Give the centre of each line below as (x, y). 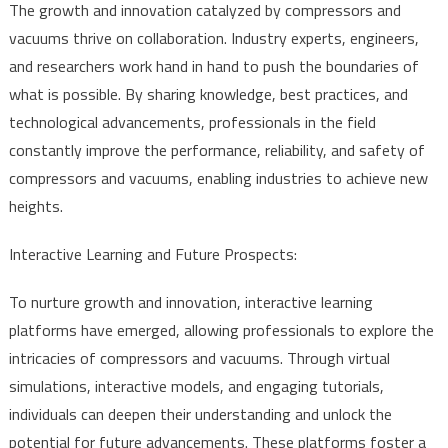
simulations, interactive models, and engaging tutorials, (196, 385)
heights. (35, 205)
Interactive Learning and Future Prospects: (152, 253)
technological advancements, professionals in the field (192, 121)
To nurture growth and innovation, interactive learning (190, 301)
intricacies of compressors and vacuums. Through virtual (199, 357)
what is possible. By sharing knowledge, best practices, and (208, 93)
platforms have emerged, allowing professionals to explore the (221, 329)
